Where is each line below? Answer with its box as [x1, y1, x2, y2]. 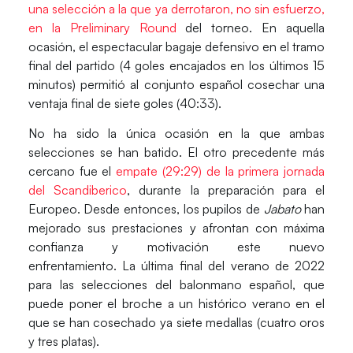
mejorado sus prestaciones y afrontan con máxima [28, 220, 325, 236]
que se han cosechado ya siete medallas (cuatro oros [28, 314, 325, 331]
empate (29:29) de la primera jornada [116, 163, 325, 180]
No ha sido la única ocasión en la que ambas [28, 125, 325, 142]
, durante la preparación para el [127, 182, 325, 199]
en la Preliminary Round [28, 19, 176, 35]
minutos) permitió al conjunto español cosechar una [28, 76, 325, 92]
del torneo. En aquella [176, 19, 325, 35]
